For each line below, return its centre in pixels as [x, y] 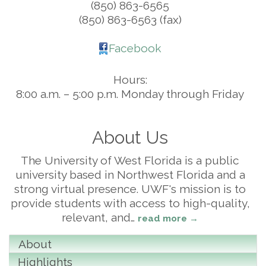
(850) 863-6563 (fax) [130, 20]
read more [162, 219]
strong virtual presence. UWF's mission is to [130, 189]
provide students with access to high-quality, [130, 203]
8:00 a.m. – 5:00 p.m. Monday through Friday [130, 94]
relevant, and [96, 218]
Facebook [135, 48]
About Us [130, 138]
